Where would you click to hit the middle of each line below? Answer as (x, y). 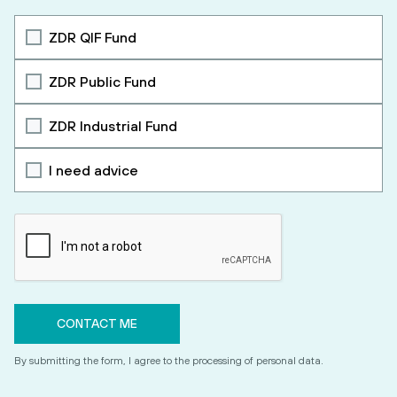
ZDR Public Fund (102, 82)
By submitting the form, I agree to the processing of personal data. (169, 361)
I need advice (93, 170)
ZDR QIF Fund (93, 37)
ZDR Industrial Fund (113, 126)
